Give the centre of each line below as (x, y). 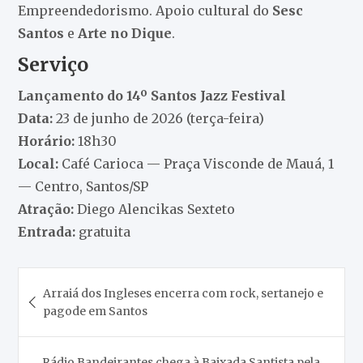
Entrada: (46, 231)
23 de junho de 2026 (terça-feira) (158, 118)
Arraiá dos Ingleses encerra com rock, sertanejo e (183, 293)
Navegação (71, 279)
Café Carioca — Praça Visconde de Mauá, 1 (196, 163)
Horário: (46, 141)
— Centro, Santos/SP (83, 186)
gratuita (102, 231)
